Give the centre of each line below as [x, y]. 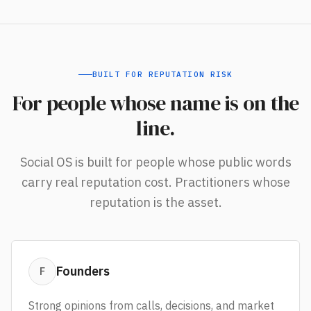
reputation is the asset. [155, 202]
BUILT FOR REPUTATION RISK [162, 74]
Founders [83, 271]
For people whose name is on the [155, 103]
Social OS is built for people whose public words [155, 162]
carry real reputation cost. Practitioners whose [155, 182]
